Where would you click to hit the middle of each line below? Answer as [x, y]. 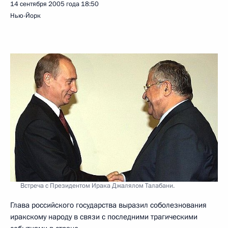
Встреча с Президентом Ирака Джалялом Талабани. [97, 186]
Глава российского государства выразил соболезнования [108, 205]
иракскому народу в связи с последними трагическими [104, 217]
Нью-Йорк [25, 16]
